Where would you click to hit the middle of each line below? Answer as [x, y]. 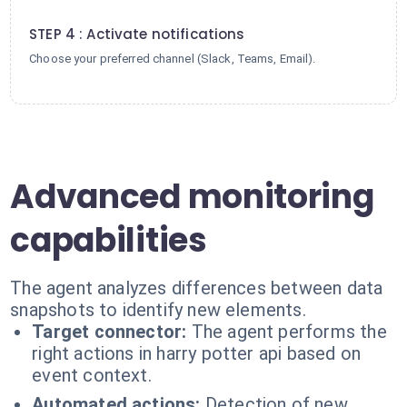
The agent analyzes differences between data [197, 288]
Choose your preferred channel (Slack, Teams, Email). [173, 59]
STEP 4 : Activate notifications [137, 34]
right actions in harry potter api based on [197, 353]
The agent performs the [289, 332]
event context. [92, 375]
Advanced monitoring [192, 197]
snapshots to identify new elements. [158, 310]
